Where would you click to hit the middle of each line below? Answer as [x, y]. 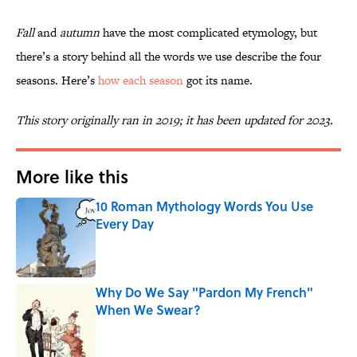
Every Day [125, 224]
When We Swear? [148, 310]
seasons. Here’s [57, 80]
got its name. [218, 80]
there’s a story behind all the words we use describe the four [169, 57]
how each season [141, 80]
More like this [72, 177]
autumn [80, 33]
